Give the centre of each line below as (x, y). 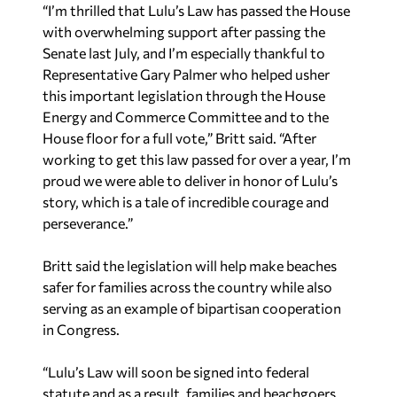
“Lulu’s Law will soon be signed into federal (176, 371)
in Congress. (81, 329)
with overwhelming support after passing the (184, 31)
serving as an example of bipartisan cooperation (192, 307)
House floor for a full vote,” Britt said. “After (179, 137)
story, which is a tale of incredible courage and (186, 201)
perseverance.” (88, 222)
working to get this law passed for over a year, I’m (197, 159)
